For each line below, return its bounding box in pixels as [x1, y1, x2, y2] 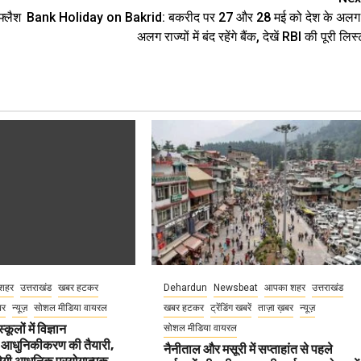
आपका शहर [264, 282, 306, 293]
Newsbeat [214, 282, 259, 293]
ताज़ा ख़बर [258, 302, 294, 313]
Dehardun [164, 282, 208, 293]
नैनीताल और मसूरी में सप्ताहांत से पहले [164, 342, 334, 357]
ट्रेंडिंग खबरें [210, 302, 252, 313]
